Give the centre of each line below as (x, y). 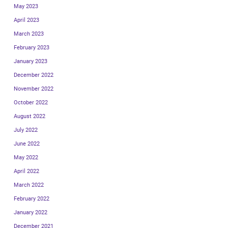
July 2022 (26, 130)
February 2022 (32, 199)
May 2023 (26, 7)
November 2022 (34, 89)
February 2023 (32, 48)
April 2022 (26, 172)
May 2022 (26, 158)
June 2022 (27, 144)
